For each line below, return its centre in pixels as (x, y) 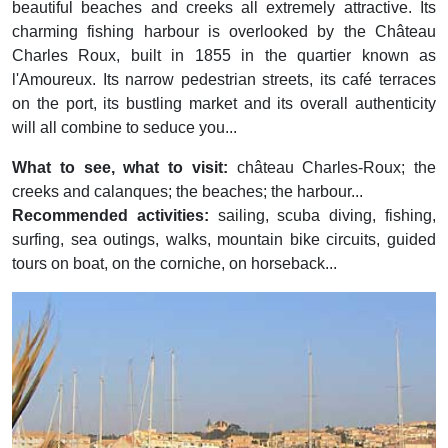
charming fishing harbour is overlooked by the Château (224, 31)
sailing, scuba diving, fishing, (322, 215)
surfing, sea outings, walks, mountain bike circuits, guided (224, 239)
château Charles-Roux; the (331, 167)
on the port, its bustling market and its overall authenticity (224, 103)
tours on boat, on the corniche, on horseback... (174, 263)
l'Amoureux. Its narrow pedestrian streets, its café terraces (224, 79)
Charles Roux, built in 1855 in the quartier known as (224, 55)
